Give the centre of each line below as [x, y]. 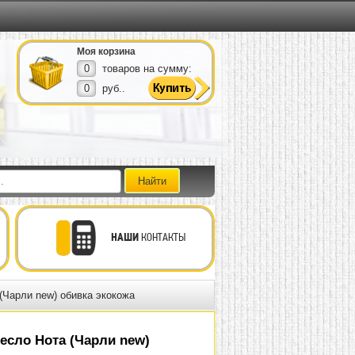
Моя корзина [106, 52]
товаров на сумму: [147, 69]
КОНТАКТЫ [162, 237]
